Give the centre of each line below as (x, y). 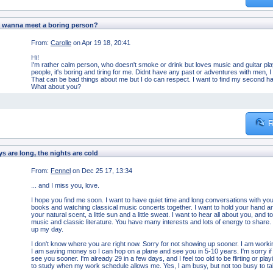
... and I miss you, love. (65, 185)
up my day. (47, 229)
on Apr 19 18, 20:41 (102, 42)
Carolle (61, 42)
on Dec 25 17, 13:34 (102, 170)
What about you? (57, 86)
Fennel (61, 170)
